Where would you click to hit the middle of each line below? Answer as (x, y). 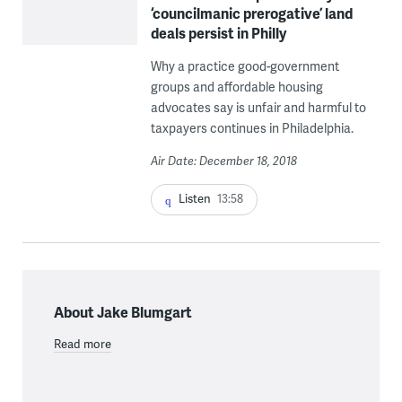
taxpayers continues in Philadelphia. (252, 128)
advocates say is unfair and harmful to (258, 108)
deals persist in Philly (218, 33)
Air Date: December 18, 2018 (223, 161)
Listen (194, 199)
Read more (82, 343)
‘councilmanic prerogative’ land (251, 13)
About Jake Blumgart (122, 311)
